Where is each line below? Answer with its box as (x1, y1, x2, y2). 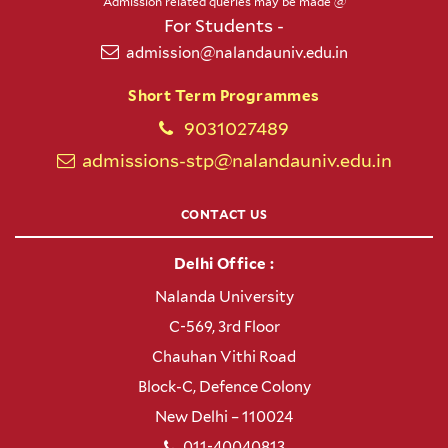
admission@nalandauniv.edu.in (125, 44, 348, 63)
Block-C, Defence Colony (137, 378, 311, 397)
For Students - (164, 15, 284, 37)
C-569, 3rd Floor (168, 318, 280, 337)
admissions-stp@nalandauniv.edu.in (81, 150, 392, 172)
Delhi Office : (173, 255, 275, 274)
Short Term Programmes (128, 87, 320, 106)
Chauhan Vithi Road (152, 348, 296, 367)
